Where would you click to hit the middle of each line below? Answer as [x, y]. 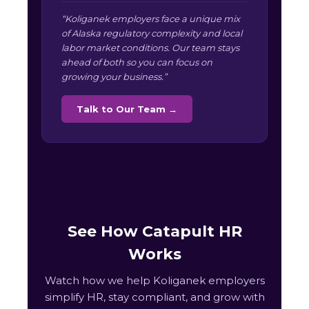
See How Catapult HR [154, 232]
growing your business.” [114, 77]
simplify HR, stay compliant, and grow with [154, 297]
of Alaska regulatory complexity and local [152, 33]
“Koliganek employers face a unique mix [151, 19]
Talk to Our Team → [127, 109]
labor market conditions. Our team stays [150, 48]
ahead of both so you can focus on [137, 62]
